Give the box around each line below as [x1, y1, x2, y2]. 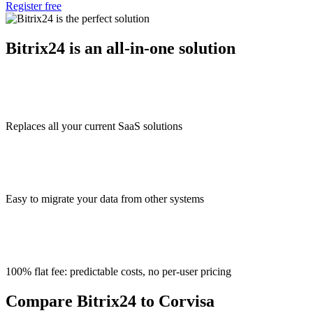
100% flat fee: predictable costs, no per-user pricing [6, 265, 231, 278]
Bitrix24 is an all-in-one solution [6, 38, 235, 57]
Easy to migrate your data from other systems [6, 193, 204, 205]
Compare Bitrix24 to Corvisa [6, 292, 214, 311]
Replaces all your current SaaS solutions [6, 120, 182, 133]
